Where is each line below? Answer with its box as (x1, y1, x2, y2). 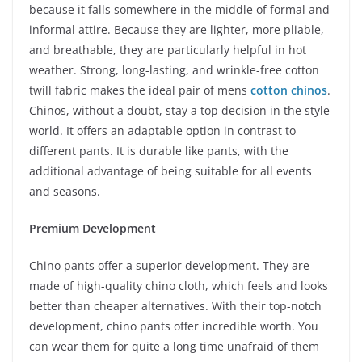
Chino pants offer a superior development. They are (29, 258, 309, 274)
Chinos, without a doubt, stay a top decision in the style (29, 103, 330, 119)
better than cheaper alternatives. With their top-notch (29, 298, 322, 314)
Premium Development (29, 221, 156, 237)
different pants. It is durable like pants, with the (29, 143, 288, 159)
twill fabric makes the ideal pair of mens (29, 82, 250, 99)
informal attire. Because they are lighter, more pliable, (29, 22, 324, 38)
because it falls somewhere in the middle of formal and (29, 2, 330, 18)
